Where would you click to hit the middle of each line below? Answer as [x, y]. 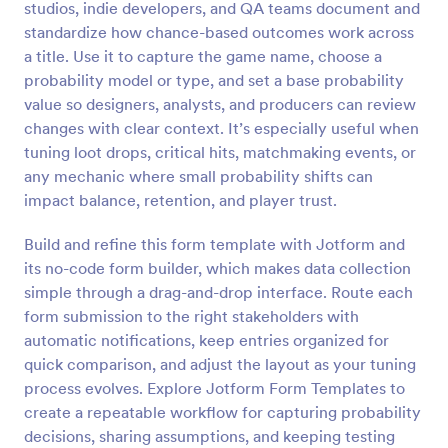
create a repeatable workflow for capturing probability [222, 412]
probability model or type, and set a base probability [214, 80]
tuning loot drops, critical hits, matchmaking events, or [220, 152]
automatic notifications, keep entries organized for [206, 340]
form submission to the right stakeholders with [191, 316]
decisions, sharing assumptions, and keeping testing [209, 436]
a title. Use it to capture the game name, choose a [203, 56]
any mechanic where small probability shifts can [198, 176]
